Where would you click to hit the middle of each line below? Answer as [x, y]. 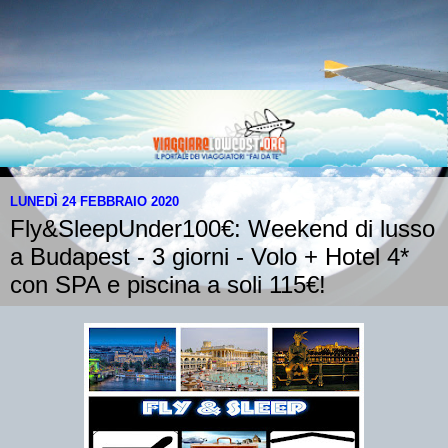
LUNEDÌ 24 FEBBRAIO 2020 [94, 201]
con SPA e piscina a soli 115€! [168, 285]
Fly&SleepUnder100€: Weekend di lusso [222, 229]
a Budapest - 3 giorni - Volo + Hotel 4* [209, 257]
